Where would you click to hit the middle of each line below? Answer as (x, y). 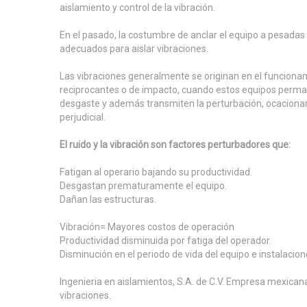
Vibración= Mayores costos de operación (147, 227)
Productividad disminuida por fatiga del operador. (165, 241)
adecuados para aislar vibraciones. (134, 49)
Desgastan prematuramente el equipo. (143, 186)
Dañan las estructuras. (108, 199)
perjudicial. (83, 117)
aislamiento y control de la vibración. (137, 8)
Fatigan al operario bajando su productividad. (156, 172)
